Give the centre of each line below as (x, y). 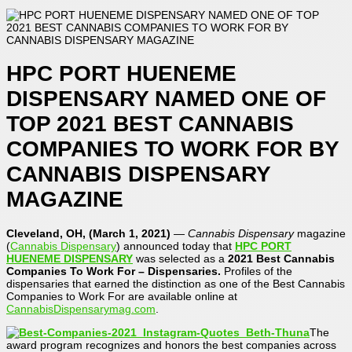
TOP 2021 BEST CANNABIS (150, 123)
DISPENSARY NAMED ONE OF (166, 98)
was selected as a (180, 258)
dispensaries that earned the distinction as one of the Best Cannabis (176, 283)
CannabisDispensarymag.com (81, 308)
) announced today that (176, 246)
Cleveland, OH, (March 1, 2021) (88, 233)
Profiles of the (258, 271)
